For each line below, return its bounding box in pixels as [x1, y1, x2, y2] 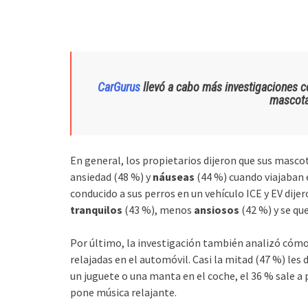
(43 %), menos [122, 202, 194, 217]
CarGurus [98, 79, 141, 94]
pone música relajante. [70, 285, 177, 299]
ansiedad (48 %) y [70, 169, 153, 184]
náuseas [153, 169, 195, 184]
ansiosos [194, 202, 239, 217]
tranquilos [70, 202, 122, 217]
